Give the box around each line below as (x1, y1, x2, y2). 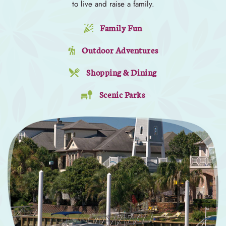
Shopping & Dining (86, 66, 157, 78)
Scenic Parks (99, 88, 145, 100)
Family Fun (100, 22, 142, 34)
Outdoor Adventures (82, 44, 158, 56)
